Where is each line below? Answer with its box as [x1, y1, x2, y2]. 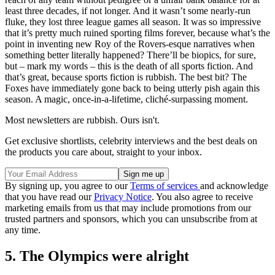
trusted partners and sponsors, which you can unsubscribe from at [5, 213, 257, 224]
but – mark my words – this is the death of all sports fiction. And [5, 60, 253, 71]
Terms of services [130, 180, 200, 191]
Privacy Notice [94, 191, 152, 202]
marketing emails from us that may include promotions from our [5, 202, 251, 213]
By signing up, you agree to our [5, 180, 130, 191]
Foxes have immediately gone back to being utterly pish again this [5, 82, 260, 93]
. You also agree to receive [152, 191, 253, 202]
